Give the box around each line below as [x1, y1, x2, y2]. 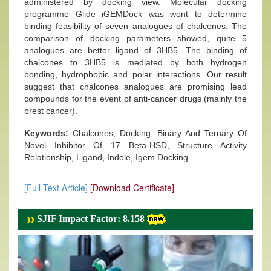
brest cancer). [24, 106, 77, 116]
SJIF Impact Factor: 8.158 [34, 214, 145, 224]
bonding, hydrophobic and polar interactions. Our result [24, 70, 247, 79]
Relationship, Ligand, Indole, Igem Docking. [24, 152, 191, 162]
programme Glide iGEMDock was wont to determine [24, 9, 247, 19]
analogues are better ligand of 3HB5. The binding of [24, 45, 247, 55]
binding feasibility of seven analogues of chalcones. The [24, 21, 247, 31]
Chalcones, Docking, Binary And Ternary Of [73, 128, 247, 138]
